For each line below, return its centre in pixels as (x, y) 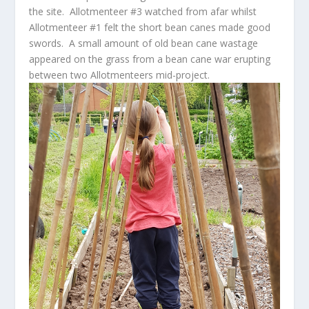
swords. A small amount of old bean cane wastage (144, 43)
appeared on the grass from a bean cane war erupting (150, 59)
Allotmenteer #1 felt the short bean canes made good (150, 27)
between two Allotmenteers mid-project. (120, 74)
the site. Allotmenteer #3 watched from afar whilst (143, 11)
